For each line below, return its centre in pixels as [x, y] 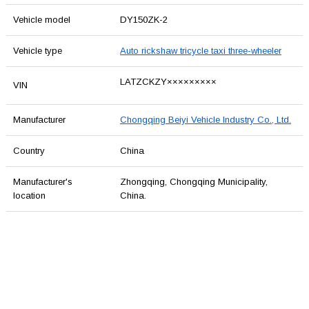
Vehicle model [41, 20]
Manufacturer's [42, 182]
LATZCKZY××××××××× [168, 82]
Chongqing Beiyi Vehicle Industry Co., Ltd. [205, 120]
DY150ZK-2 [143, 20]
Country [29, 151]
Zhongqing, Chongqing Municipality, [193, 182]
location [29, 196]
